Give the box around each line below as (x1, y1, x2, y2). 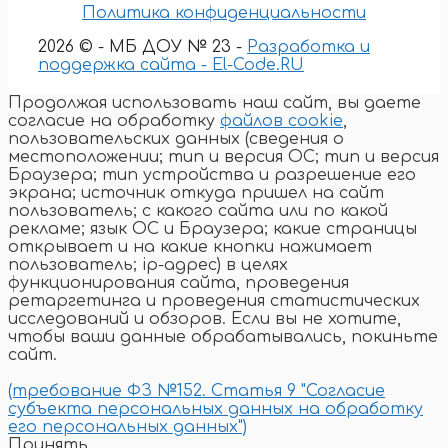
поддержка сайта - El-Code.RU (38, 56, 304, 75)
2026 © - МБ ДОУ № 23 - (38, 38, 247, 57)
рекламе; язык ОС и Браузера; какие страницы (8, 220, 417, 239)
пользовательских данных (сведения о (8, 130, 344, 149)
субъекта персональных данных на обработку (8, 400, 423, 419)
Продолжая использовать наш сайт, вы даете (8, 94, 421, 113)
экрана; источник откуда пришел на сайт (8, 184, 384, 203)
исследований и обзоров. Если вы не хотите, (8, 310, 401, 329)
